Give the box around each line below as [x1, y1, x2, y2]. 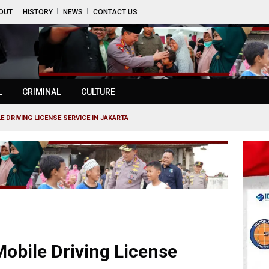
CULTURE [81, 87, 115, 97]
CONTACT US [93, 8, 138, 16]
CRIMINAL [22, 87, 61, 97]
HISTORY [23, 8, 53, 16]
